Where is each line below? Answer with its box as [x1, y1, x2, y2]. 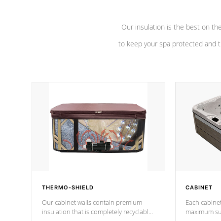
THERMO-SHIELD [42, 184, 94, 191]
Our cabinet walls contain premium [42, 198, 142, 207]
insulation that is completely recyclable [42, 207, 152, 216]
